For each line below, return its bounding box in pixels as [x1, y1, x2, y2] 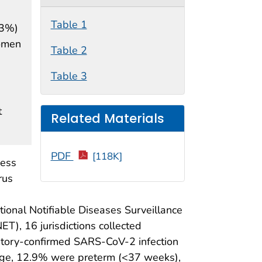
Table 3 [50, 69, 87, 84]
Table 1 [50, 18, 87, 32]
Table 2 [50, 43, 87, 58]
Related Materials [50, 109, 164, 127]
